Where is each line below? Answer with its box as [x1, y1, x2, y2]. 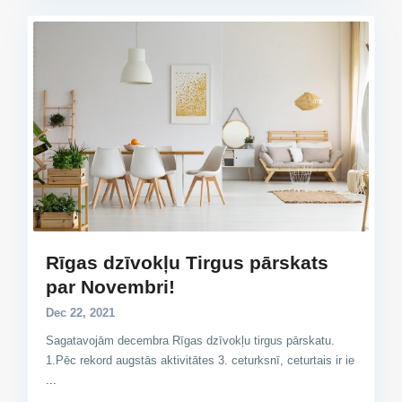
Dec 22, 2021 [46, 305, 115, 319]
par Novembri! [46, 275, 175, 297]
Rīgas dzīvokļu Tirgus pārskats [46, 251, 328, 273]
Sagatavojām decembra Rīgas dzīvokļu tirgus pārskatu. [46, 333, 335, 347]
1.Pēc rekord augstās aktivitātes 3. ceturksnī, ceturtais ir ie [46, 353, 354, 367]
